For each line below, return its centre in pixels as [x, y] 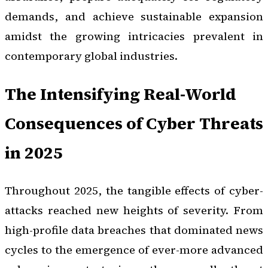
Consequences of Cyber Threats [134, 123]
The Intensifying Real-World [121, 94]
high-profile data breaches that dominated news [134, 230]
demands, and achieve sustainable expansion [134, 16]
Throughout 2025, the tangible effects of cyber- [134, 191]
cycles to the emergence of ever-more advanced [134, 250]
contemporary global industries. [91, 56]
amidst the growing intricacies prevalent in [134, 36]
